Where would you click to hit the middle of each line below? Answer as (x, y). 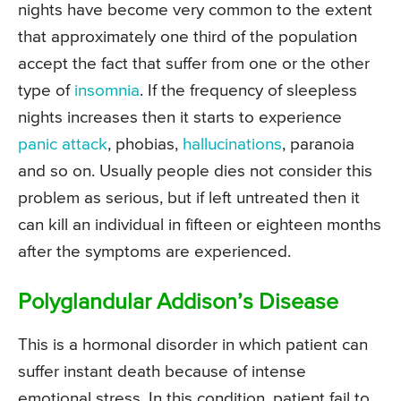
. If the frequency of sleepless (248, 90)
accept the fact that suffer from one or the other (194, 64)
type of (46, 90)
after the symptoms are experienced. (154, 252)
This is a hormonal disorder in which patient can (193, 345)
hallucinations (232, 144)
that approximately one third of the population (188, 37)
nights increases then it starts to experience (180, 117)
